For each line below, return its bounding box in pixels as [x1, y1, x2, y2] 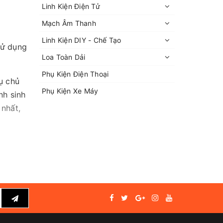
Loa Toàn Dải [41, 53, 86, 61]
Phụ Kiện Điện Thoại [41, 70, 109, 78]
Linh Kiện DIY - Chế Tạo [41, 36, 121, 44]
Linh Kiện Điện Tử [41, 2, 100, 10]
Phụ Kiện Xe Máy [41, 87, 99, 95]
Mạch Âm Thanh [41, 19, 96, 27]
